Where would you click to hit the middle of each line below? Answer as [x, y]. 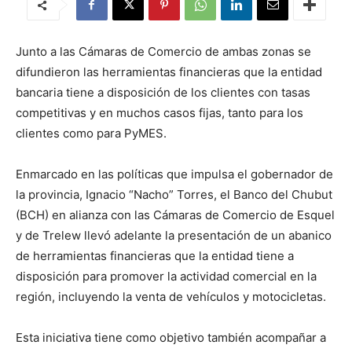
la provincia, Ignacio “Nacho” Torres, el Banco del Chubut [174, 194]
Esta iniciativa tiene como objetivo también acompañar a [171, 337]
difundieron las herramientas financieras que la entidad [169, 72]
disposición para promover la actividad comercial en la [166, 276]
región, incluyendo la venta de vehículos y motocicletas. [171, 297]
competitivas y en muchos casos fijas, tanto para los [159, 113]
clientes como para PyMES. [91, 133]
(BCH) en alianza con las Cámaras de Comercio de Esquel [175, 215]
